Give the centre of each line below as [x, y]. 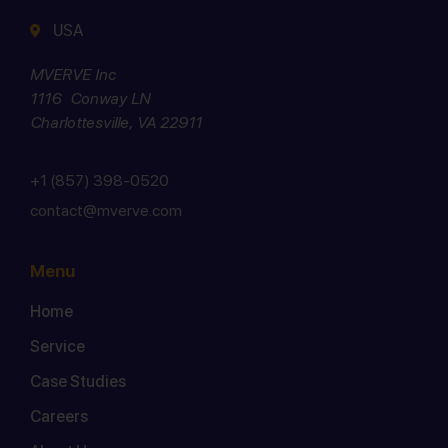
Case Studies [78, 381]
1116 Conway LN [90, 98]
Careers [59, 416]
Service [57, 346]
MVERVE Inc [73, 74]
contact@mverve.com [106, 210]
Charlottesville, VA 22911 [116, 122]
